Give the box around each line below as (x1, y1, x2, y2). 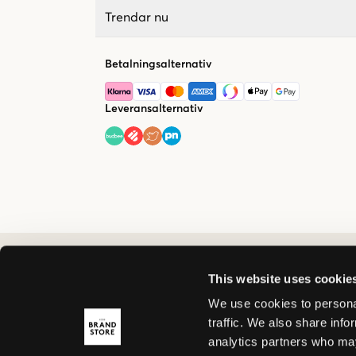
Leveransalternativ (105, 103, 203, 114)
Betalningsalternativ (105, 58, 211, 70)
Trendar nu (105, 10, 168, 24)
